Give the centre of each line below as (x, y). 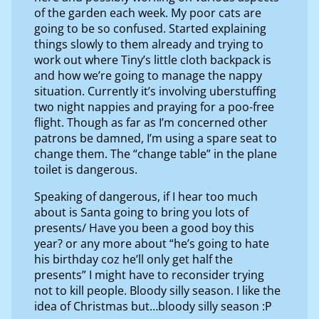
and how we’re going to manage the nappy (148, 75)
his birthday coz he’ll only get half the (134, 259)
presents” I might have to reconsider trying (149, 274)
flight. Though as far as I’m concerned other (151, 122)
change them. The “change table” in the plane (156, 153)
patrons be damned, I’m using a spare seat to (156, 138)
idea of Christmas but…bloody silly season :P (153, 306)
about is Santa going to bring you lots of (141, 212)
